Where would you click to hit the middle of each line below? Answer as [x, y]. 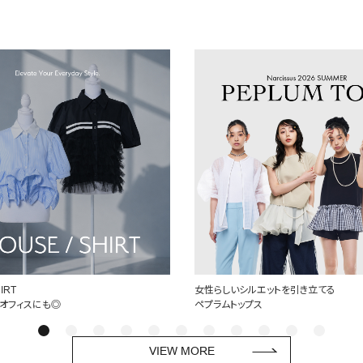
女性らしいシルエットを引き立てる [265, 290]
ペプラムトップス [228, 305]
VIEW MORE [181, 351]
